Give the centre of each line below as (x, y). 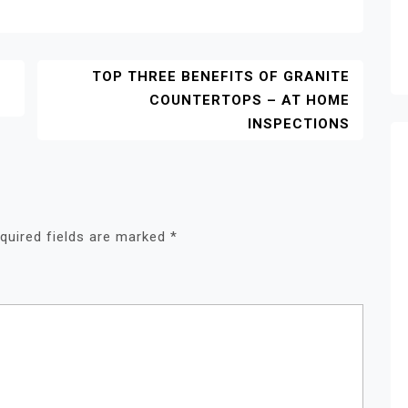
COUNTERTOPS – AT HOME (250, 100)
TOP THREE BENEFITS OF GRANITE (221, 76)
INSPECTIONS (299, 123)
